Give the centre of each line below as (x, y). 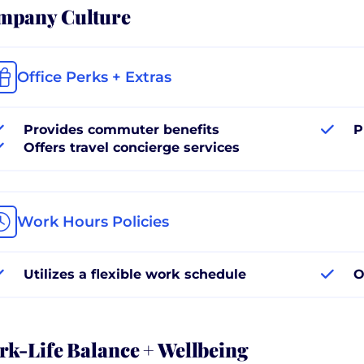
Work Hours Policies (93, 221)
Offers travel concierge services (132, 147)
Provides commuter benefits (121, 129)
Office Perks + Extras (94, 77)
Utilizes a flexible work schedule (135, 274)
